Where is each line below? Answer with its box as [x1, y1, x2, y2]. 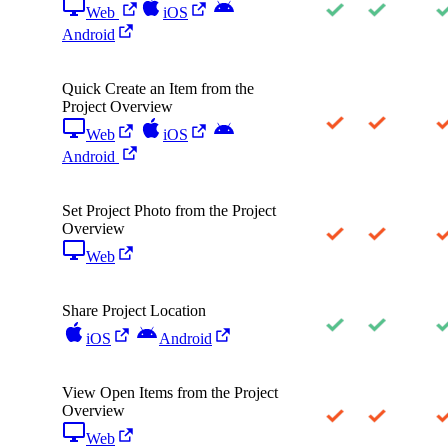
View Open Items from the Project [62, 383, 278, 401]
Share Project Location [62, 301, 206, 319]
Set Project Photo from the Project [62, 201, 276, 219]
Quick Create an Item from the [62, 79, 254, 97]
